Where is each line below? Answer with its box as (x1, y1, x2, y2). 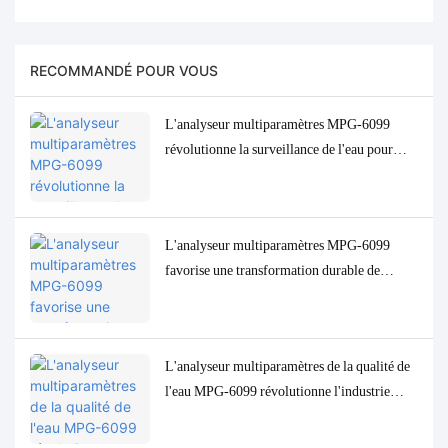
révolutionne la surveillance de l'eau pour (165, 140, 393, 157)
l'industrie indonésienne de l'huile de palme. (165, 165, 408, 182)
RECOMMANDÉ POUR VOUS (30, 61, 218, 79)
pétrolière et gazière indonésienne (165, 407, 351, 424)
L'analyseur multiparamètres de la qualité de (165, 357, 410, 374)
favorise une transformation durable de (165, 261, 380, 278)
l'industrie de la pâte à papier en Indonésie (165, 286, 396, 303)
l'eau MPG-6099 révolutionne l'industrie (165, 382, 390, 399)
